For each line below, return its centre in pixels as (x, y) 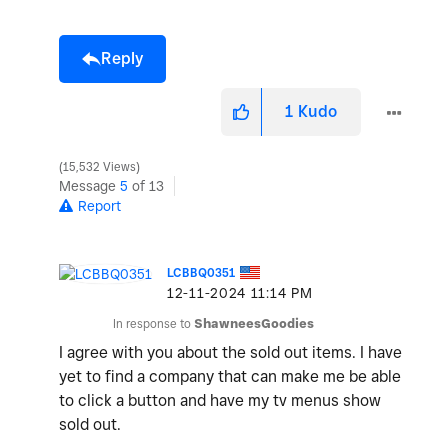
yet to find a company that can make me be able (230, 377)
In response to (153, 324)
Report (99, 206)
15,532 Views (99, 167)
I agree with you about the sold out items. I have (230, 353)
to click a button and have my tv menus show (220, 401)
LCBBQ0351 (201, 273)
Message (89, 186)
